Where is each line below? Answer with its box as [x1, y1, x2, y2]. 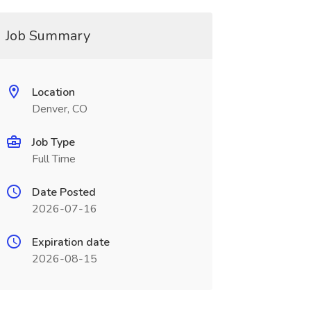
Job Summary [5, 26, 90, 45]
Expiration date [31, 235, 110, 250]
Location [31, 85, 75, 100]
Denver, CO [31, 101, 87, 117]
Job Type [31, 135, 75, 150]
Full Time [31, 151, 76, 167]
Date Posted [31, 185, 96, 200]
